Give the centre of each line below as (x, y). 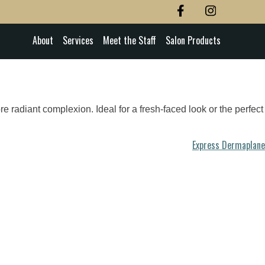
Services (78, 41)
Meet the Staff (129, 41)
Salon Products (193, 41)
